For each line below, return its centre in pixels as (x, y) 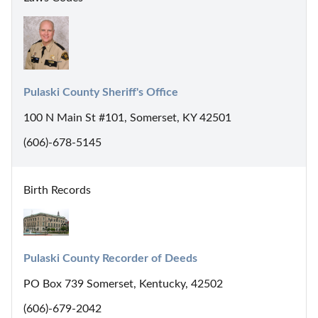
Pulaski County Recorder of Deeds (110, 259)
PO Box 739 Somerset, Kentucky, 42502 (123, 284)
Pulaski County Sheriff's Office (101, 92)
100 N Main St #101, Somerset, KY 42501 (127, 117)
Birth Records (57, 190)
